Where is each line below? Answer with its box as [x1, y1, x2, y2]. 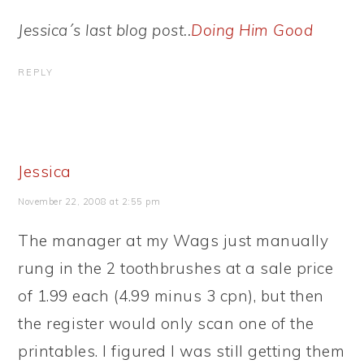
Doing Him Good [191, 20, 314, 40]
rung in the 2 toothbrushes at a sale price [18, 258, 334, 278]
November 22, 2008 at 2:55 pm [18, 196, 161, 207]
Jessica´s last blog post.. [18, 20, 192, 40]
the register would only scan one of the [18, 314, 314, 333]
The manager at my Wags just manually [18, 231, 329, 250]
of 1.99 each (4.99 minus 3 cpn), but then [18, 286, 324, 305]
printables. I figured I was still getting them [18, 341, 345, 361]
